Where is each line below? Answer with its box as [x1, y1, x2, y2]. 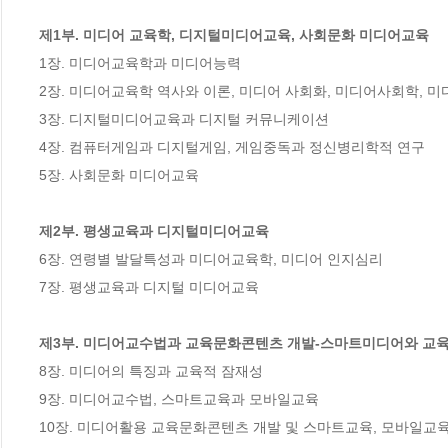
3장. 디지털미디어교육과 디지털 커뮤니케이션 [39, 110, 329, 127]
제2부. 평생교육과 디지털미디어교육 [39, 222, 269, 239]
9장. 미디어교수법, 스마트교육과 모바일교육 [39, 390, 319, 407]
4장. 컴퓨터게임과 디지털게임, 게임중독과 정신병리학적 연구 [39, 138, 425, 155]
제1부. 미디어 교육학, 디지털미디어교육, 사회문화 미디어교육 [39, 26, 429, 43]
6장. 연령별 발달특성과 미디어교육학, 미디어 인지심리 [39, 250, 383, 267]
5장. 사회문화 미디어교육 [39, 166, 199, 183]
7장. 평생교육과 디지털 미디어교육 [39, 278, 259, 295]
